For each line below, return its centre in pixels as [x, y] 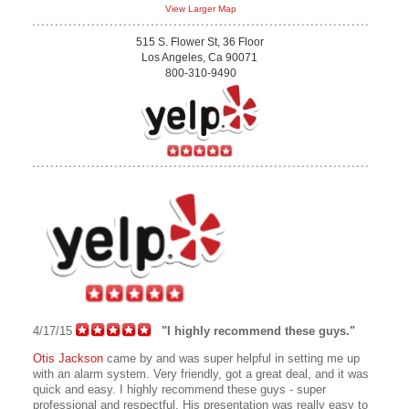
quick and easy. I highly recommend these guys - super [179, 390]
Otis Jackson [68, 359]
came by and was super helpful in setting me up [231, 359]
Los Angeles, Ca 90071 [201, 58]
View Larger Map [201, 9]
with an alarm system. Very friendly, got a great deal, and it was [201, 374]
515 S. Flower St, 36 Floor [201, 42]
